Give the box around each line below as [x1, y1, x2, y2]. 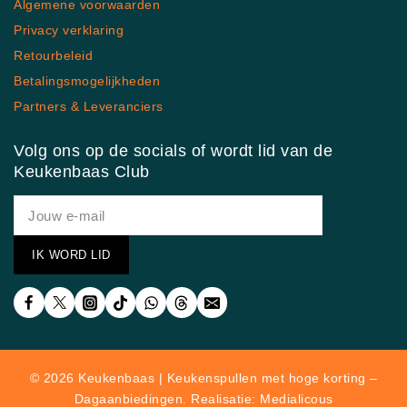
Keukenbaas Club [14, 163, 150, 182]
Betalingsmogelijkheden [14, 74, 160, 89]
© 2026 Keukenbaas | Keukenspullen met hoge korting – [29, 371, 378, 385]
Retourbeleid [14, 48, 93, 64]
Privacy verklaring [14, 23, 124, 38]
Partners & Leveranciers [14, 99, 164, 114]
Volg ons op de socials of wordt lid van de [14, 142, 333, 161]
